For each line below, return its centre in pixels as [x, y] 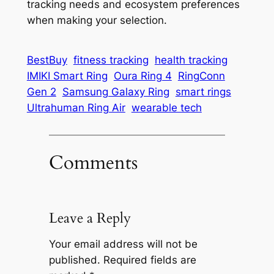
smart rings [203, 92]
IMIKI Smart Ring [67, 76]
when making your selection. [97, 20]
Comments [93, 162]
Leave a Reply [90, 218]
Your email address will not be [123, 244]
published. [74, 260]
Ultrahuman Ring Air [76, 108]
